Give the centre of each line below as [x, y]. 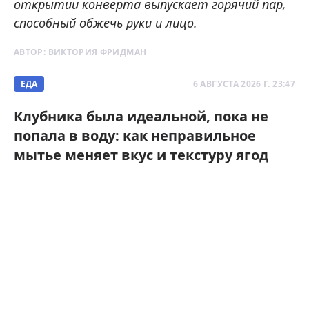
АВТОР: [31, 52]
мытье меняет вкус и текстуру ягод [141, 155]
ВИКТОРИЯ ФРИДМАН [97, 52]
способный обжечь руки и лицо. [106, 23]
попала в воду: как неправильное [135, 136]
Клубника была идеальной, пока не [141, 117]
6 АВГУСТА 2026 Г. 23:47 [244, 84]
